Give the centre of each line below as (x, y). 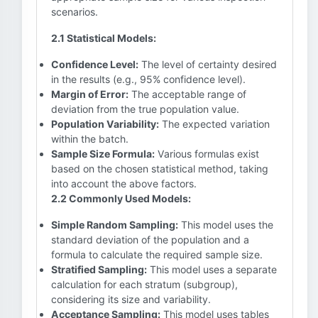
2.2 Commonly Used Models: (121, 198)
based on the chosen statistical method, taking (160, 169)
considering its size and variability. (131, 299)
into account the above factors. (124, 183)
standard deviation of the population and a (150, 240)
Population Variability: (105, 124)
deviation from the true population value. (145, 109)
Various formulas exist (207, 154)
